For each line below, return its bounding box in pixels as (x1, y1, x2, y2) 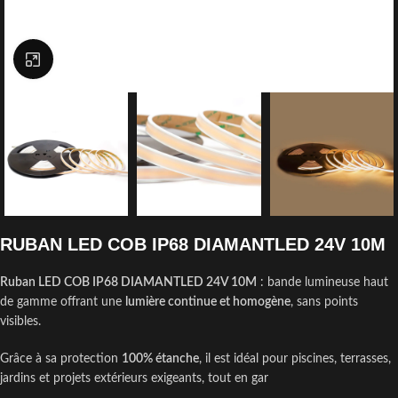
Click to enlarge (52, 53, 132, 65)
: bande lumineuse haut (257, 276, 388, 290)
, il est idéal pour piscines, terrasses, (199, 353, 391, 366)
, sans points (291, 296, 358, 309)
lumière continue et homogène (125, 296, 291, 309)
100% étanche (122, 353, 199, 366)
